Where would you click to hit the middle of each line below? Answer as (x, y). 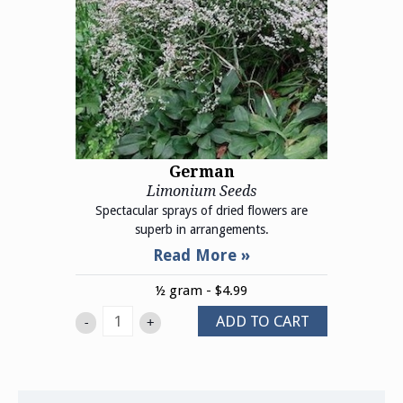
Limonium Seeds (201, 192)
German (201, 171)
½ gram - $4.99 (201, 291)
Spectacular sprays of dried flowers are (201, 211)
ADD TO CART (262, 321)
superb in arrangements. (201, 230)
